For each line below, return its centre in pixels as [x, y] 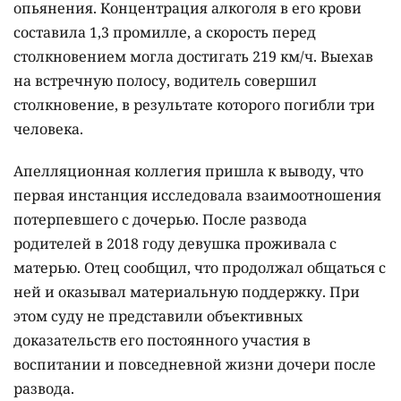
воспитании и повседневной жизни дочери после [195, 365]
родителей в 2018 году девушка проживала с [175, 244]
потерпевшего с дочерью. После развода [160, 220]
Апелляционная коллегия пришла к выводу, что [188, 171]
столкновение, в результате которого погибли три [194, 105]
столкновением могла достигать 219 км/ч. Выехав [193, 57]
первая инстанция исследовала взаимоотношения [197, 196]
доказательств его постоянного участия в [162, 341]
